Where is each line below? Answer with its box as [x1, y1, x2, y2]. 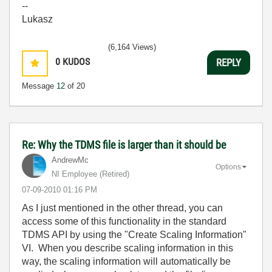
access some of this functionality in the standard [22, 216, 226, 226]
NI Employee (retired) [52, 169, 129, 178]
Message [22, 81, 56, 90]
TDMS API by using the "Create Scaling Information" [22, 229, 246, 240]
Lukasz [22, 14, 53, 24]
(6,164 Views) [108, 42, 156, 52]
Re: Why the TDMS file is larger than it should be [22, 138, 226, 151]
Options [216, 162, 241, 171]
